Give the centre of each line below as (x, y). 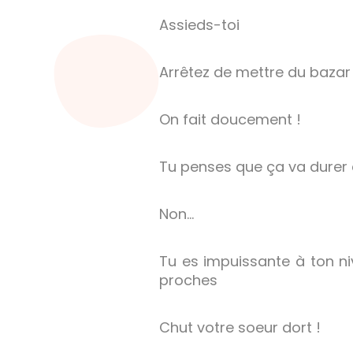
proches (188, 281)
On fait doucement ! (230, 120)
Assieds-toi (199, 25)
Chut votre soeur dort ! (240, 328)
